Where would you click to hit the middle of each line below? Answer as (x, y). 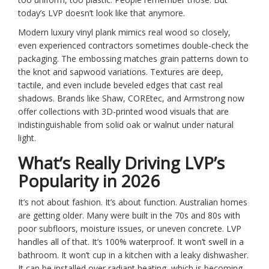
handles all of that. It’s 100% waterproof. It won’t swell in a (131, 242)
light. (27, 138)
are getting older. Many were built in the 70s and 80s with (129, 216)
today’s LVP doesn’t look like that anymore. (101, 13)
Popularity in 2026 (89, 181)
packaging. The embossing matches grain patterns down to (133, 59)
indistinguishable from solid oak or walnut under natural (126, 125)
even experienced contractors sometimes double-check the (133, 46)
